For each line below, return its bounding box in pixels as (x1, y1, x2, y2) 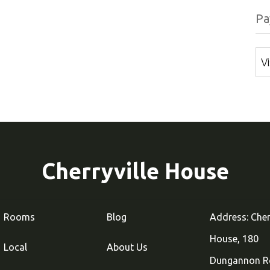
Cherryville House (41, 159, 229, 183)
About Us (107, 242, 148, 253)
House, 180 (210, 233, 259, 244)
